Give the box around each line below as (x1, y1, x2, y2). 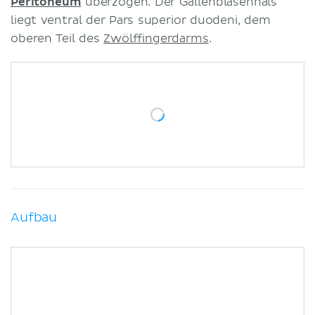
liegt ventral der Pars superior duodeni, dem (11, 13, 271, 27)
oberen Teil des (11, 31, 104, 46)
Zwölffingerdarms (103, 31, 209, 46)
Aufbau (11, 209, 58, 226)
